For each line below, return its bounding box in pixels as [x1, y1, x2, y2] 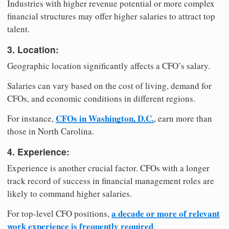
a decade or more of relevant [111, 207, 220, 220]
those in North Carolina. [7, 125, 94, 137]
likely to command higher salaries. [7, 188, 132, 200]
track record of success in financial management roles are [7, 175, 214, 187]
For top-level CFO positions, [7, 208, 111, 220]
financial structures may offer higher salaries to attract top [7, 10, 215, 22]
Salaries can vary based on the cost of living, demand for [7, 79, 212, 91]
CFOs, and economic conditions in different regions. [7, 92, 195, 104]
